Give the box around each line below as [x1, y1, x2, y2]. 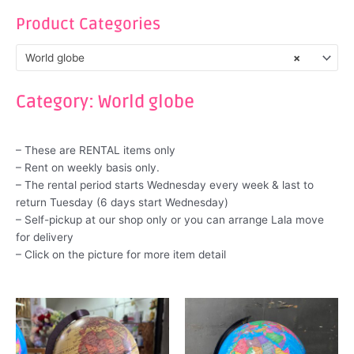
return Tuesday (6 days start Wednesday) [16, 196, 228, 209]
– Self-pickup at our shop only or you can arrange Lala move [16, 213, 324, 227]
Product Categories [16, 15, 160, 34]
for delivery [16, 231, 73, 244]
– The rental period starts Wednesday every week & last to [16, 179, 314, 192]
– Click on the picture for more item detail [16, 248, 226, 262]
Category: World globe [16, 91, 194, 113]
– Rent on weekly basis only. [16, 161, 160, 175]
